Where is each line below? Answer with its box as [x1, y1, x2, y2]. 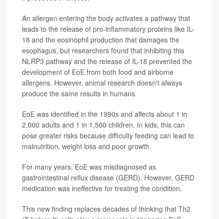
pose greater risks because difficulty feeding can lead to [22, 130, 194, 140]
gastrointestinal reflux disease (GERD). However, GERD [22, 172, 195, 182]
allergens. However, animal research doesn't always [22, 77, 182, 88]
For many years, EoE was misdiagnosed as [22, 161, 156, 172]
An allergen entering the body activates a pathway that [22, 13, 190, 23]
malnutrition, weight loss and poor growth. [22, 141, 151, 151]
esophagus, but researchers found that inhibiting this [22, 45, 184, 55]
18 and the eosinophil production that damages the [22, 34, 179, 44]
